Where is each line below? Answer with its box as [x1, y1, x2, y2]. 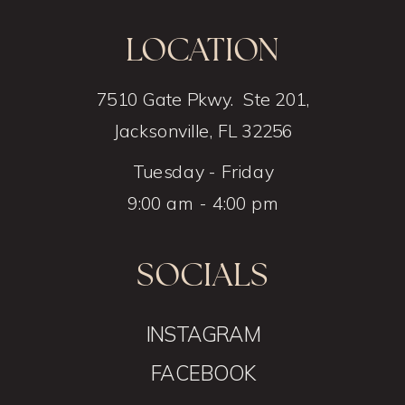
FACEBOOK [151, 360, 256, 386]
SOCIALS [137, 254, 268, 296]
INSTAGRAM [146, 321, 260, 347]
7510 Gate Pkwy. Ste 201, [97, 88, 310, 112]
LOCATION [126, 29, 279, 70]
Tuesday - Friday [133, 160, 274, 184]
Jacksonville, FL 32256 [114, 119, 293, 144]
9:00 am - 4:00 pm [127, 192, 279, 215]
